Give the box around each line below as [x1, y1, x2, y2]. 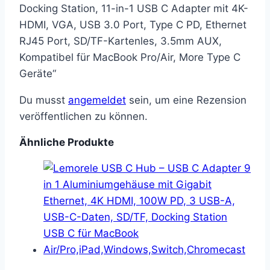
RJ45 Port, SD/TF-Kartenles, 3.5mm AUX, [19, 35, 222, 48]
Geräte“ [19, 67, 56, 80]
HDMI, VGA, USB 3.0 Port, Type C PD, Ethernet [19, 19, 246, 31]
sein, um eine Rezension [126, 94, 246, 107]
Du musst [19, 94, 68, 107]
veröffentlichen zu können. [19, 110, 148, 123]
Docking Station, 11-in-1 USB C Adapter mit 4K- [19, 2, 248, 15]
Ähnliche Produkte [19, 136, 114, 149]
